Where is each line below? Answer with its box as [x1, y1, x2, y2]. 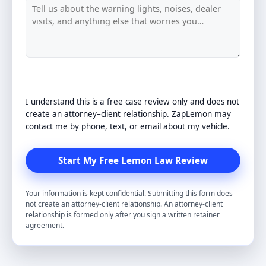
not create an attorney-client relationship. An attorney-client [26, 198, 223, 209]
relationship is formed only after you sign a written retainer [26, 209, 220, 220]
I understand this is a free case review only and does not [26, 96, 239, 107]
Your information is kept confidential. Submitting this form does [26, 188, 233, 198]
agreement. [26, 220, 64, 230]
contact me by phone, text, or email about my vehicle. [26, 121, 230, 132]
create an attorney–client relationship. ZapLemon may [26, 108, 231, 119]
